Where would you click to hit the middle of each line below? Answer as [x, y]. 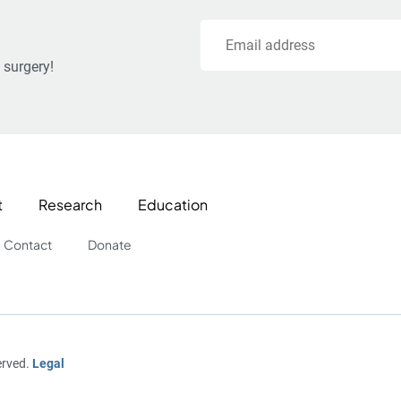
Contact [28, 244]
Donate [110, 244]
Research [70, 205]
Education [173, 205]
